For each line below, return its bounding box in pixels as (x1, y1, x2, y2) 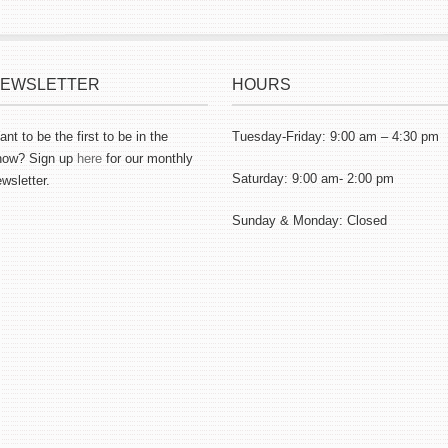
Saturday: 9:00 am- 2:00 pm (232, 171, 394, 186)
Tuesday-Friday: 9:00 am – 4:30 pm (232, 129, 439, 144)
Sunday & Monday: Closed (232, 213, 387, 228)
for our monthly (102, 151, 193, 166)
